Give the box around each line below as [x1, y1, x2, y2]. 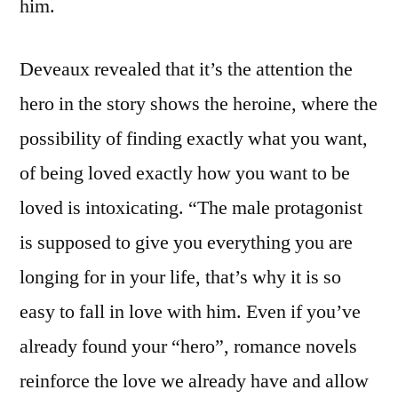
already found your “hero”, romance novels [20, 333, 357, 359]
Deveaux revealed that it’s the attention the [20, 56, 353, 82]
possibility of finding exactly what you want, [20, 125, 368, 151]
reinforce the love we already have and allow [20, 368, 369, 394]
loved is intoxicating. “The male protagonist [20, 195, 362, 220]
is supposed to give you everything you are [20, 229, 353, 255]
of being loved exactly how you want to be [20, 160, 350, 186]
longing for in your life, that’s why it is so [20, 264, 341, 290]
